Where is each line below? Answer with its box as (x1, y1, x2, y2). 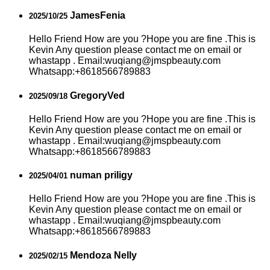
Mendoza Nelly (67, 250, 137, 260)
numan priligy (67, 170, 133, 181)
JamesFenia (67, 10, 125, 21)
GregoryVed (67, 90, 125, 101)
